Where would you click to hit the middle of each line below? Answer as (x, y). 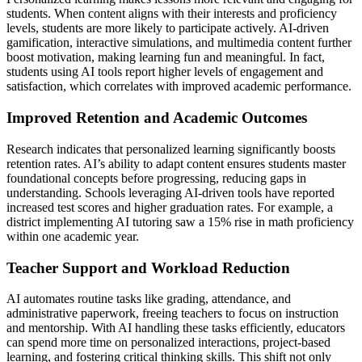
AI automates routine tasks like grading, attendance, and (149, 299)
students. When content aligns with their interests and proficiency (172, 14)
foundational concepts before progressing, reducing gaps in (156, 178)
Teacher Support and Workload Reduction (148, 267)
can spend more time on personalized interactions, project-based (168, 343)
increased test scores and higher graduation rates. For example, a (170, 207)
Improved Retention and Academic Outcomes (157, 118)
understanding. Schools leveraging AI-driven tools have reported (170, 192)
